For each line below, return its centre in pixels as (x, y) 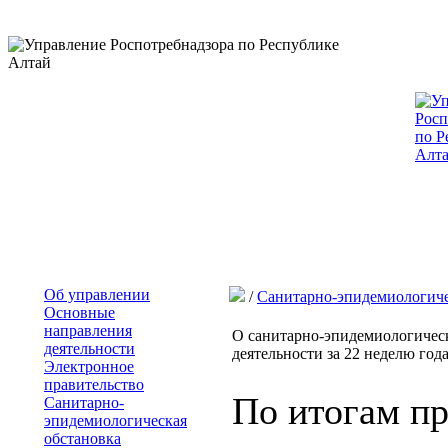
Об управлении (97, 294)
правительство (94, 384)
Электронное (89, 366)
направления (88, 330)
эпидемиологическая (115, 420)
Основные (79, 312)
